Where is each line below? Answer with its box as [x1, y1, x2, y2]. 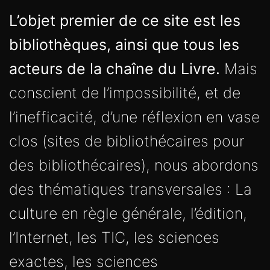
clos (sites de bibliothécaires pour [9, 131, 245, 150]
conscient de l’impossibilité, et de [9, 83, 240, 102]
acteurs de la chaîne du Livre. [9, 59, 220, 78]
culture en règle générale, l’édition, [9, 204, 247, 222]
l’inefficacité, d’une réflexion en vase [9, 107, 260, 126]
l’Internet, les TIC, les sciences [9, 228, 219, 246]
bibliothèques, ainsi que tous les [9, 35, 239, 54]
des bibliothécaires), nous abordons [9, 155, 259, 174]
